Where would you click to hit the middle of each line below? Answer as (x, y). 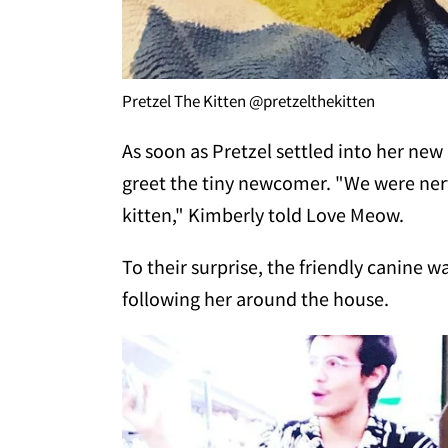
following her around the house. (255, 298)
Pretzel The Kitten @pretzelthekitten (248, 100)
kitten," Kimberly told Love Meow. (263, 214)
